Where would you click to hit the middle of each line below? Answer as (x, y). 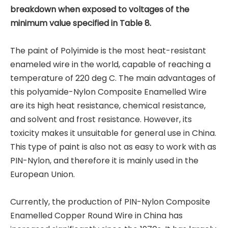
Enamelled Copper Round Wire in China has (96, 216)
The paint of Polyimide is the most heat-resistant (108, 51)
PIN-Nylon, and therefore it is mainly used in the (104, 161)
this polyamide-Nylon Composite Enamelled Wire (108, 92)
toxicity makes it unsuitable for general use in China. (113, 133)
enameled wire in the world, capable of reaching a (110, 64)
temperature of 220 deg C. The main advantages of (113, 78)
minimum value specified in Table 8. (81, 23)
